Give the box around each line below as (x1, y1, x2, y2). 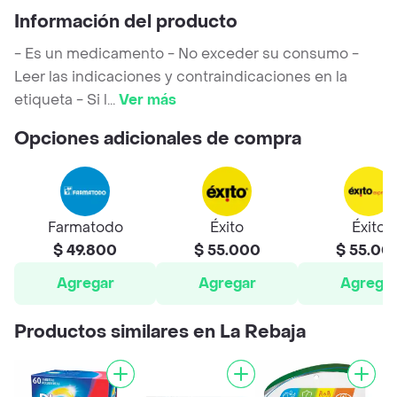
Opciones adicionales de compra (14, 128, 301, 152)
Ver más (119, 90, 176, 110)
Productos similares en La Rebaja (14, 321, 306, 345)
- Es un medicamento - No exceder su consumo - (14, 44, 359, 64)
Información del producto (14, 11, 237, 35)
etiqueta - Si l (14, 90, 107, 110)
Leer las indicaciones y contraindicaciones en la (14, 67, 347, 87)
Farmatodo (47, 218, 123, 237)
